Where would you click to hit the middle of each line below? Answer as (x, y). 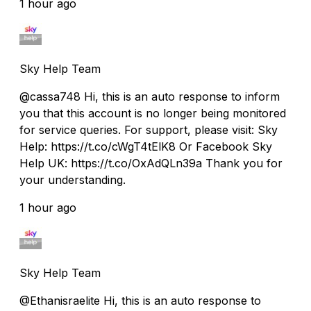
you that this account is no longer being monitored (153, 113)
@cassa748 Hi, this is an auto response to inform (150, 96)
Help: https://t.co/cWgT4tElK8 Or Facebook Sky (146, 146)
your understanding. (73, 179)
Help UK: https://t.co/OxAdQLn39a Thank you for (151, 163)
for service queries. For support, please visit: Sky (149, 129)
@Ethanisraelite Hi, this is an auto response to (140, 300)
